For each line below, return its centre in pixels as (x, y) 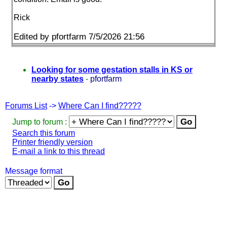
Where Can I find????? (100, 105)
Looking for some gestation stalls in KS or (112, 69)
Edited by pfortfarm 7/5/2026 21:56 (79, 36)
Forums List (26, 105)
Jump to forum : (41, 122)
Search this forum (44, 133)
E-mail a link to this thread (59, 151)
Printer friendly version (52, 142)
